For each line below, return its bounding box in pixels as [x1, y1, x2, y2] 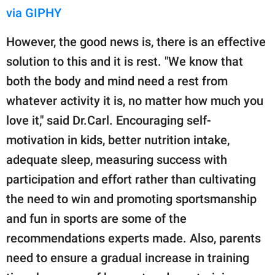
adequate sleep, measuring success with [6, 152, 227, 167]
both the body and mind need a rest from [6, 73, 228, 88]
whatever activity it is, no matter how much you [6, 93, 263, 108]
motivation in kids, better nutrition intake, [6, 132, 230, 147]
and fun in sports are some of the [6, 211, 187, 226]
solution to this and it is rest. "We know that [6, 53, 243, 69]
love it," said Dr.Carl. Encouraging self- [6, 112, 211, 128]
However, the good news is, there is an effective [6, 34, 266, 49]
